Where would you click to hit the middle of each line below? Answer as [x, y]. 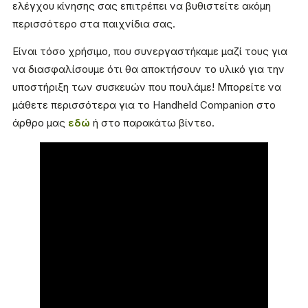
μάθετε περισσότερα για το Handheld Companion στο [144, 105]
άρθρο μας [40, 123]
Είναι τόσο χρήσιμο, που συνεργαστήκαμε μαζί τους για [150, 52]
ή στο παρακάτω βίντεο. [152, 123]
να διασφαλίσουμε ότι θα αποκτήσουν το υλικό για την [148, 69]
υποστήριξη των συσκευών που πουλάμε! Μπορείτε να [147, 87]
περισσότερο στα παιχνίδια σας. [94, 24]
